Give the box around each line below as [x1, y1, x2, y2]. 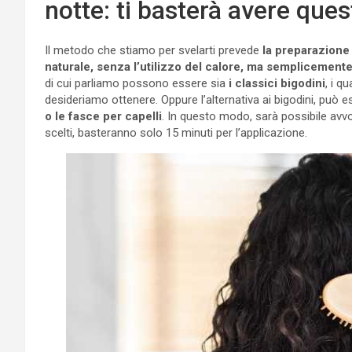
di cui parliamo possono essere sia [45, 75, 229, 90]
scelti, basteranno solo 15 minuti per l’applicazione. [45, 125, 307, 140]
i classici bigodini [229, 75, 325, 90]
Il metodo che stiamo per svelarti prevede [45, 42, 262, 57]
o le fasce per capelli [45, 108, 162, 123]
